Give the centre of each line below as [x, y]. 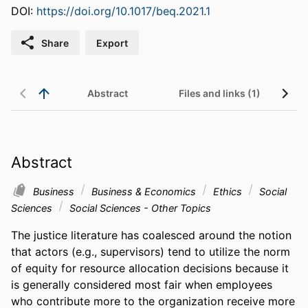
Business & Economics [144, 191]
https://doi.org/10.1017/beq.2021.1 [123, 11]
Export [112, 43]
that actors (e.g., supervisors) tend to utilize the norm [151, 251]
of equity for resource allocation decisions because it [150, 268]
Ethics [228, 191]
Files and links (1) [220, 93]
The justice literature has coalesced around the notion [151, 235]
